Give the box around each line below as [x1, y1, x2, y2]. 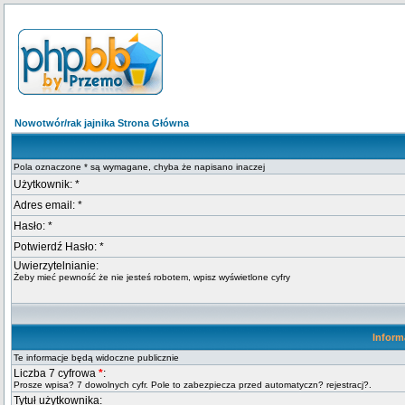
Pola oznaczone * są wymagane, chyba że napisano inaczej [14, 162, 265, 172]
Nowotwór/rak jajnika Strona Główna [14, 118, 189, 128]
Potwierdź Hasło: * [14, 240, 104, 253]
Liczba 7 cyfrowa [14, 367, 99, 380]
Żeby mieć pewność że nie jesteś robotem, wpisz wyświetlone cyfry [14, 272, 290, 282]
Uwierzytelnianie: [14, 259, 99, 272]
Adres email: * [14, 199, 82, 212]
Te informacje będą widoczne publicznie [14, 353, 179, 363]
